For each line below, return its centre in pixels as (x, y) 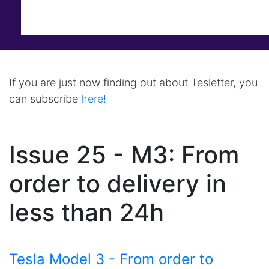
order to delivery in (118, 183)
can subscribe (45, 99)
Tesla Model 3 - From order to (111, 259)
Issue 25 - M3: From (124, 155)
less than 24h (86, 212)
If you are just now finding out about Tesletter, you (133, 83)
